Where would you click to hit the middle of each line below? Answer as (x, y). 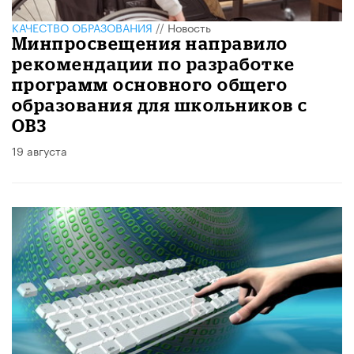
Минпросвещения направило (150, 43)
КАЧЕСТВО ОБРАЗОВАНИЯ (82, 27)
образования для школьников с (160, 105)
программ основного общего (150, 85)
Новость (189, 27)
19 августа (40, 151)
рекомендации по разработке (154, 64)
